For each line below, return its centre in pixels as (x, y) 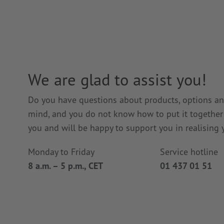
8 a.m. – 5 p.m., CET (65, 165)
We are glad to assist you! (117, 79)
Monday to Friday (61, 151)
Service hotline (189, 151)
